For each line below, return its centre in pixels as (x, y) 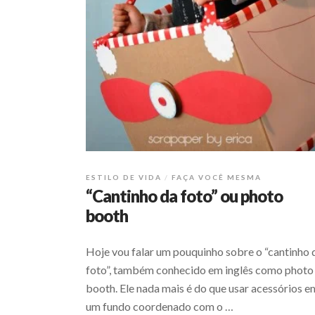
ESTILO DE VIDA (124, 178)
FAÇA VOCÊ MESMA (217, 178)
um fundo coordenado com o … (160, 307)
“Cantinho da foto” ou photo (184, 196)
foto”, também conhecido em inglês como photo (200, 270)
